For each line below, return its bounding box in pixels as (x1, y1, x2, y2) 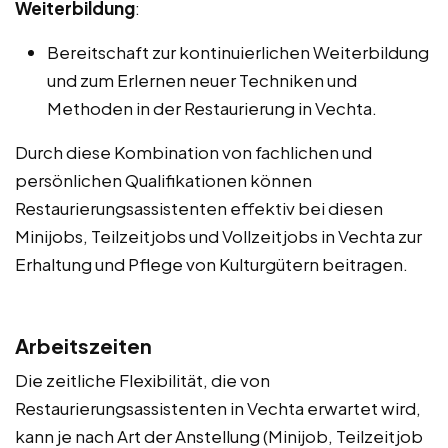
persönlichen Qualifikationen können (15, 168, 312, 191)
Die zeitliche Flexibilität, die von (15, 368, 270, 391)
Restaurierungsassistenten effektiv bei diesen (15, 196, 383, 219)
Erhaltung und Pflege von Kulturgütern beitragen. (15, 252, 408, 275)
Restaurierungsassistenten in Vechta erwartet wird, (15, 396, 421, 419)
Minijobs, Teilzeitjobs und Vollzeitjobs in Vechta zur (15, 224, 422, 247)
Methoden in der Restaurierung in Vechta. (47, 96, 377, 119)
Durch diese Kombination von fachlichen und (15, 140, 372, 163)
